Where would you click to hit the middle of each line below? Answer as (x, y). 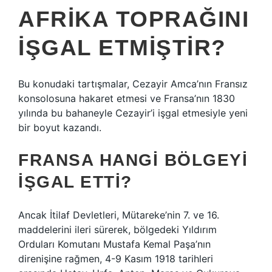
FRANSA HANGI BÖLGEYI (133, 160)
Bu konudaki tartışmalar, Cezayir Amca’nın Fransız (133, 84)
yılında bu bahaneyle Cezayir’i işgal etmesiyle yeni (133, 113)
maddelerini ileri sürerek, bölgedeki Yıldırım (117, 229)
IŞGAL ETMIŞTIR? (122, 48)
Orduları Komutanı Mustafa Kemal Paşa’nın (114, 244)
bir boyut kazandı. (60, 127)
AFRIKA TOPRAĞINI (134, 19)
